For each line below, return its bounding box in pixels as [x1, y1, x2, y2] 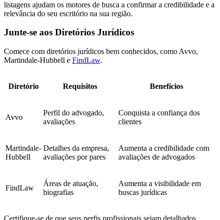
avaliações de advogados [118, 153, 195, 162]
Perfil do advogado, [43, 109, 104, 117]
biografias [43, 188, 74, 197]
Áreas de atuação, [43, 179, 98, 188]
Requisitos [62, 82, 97, 91]
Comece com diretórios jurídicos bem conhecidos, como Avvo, [4, 47, 198, 56]
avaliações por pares [43, 153, 106, 162]
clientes [118, 117, 141, 126]
